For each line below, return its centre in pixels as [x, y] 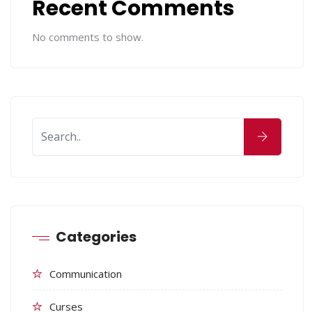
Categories [96, 236]
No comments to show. [88, 37]
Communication [86, 273]
